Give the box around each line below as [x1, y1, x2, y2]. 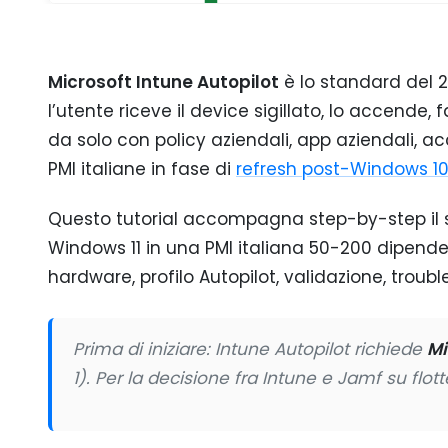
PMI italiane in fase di [48, 157, 236, 181]
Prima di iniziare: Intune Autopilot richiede [73, 336, 428, 361]
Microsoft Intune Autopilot [48, 70, 279, 94]
